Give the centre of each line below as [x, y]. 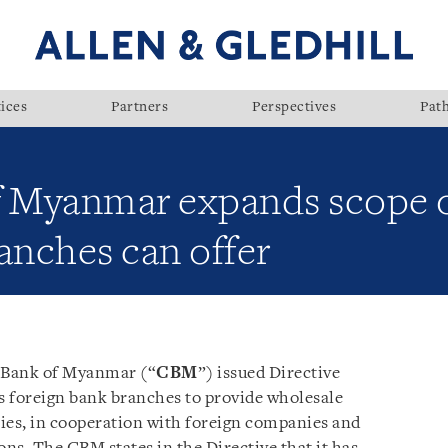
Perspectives [294, 108]
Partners [139, 108]
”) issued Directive [268, 373]
